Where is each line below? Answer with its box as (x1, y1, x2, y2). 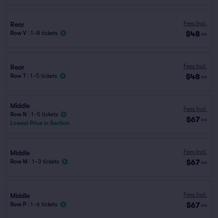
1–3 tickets (32, 158, 59, 165)
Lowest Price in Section (10, 120, 70, 127)
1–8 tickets (31, 30, 57, 36)
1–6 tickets (31, 201, 57, 208)
